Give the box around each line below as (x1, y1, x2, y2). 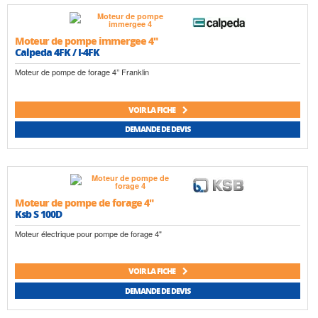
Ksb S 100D (15, 206, 62, 221)
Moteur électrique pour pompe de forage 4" (15, 227, 162, 239)
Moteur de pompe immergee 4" (15, 33, 158, 48)
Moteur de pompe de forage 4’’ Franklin (15, 66, 149, 78)
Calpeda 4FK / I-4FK (15, 45, 99, 60)
